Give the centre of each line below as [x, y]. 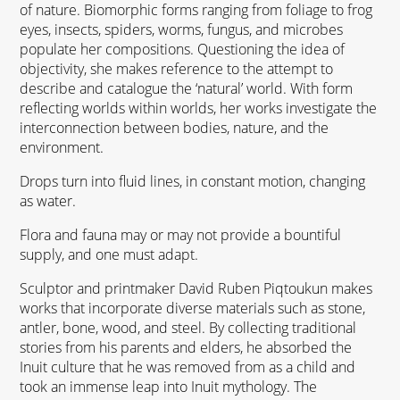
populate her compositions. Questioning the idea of [183, 49]
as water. [48, 200]
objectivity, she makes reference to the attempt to [177, 68]
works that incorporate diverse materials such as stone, [193, 308]
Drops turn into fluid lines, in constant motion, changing [193, 181]
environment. [62, 147]
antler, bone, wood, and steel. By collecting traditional [188, 327]
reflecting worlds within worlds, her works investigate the [199, 108]
